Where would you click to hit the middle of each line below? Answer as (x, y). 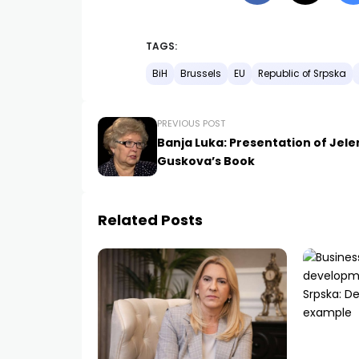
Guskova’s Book (206, 161)
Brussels (201, 74)
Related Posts (150, 220)
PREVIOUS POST (191, 124)
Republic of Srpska (302, 74)
